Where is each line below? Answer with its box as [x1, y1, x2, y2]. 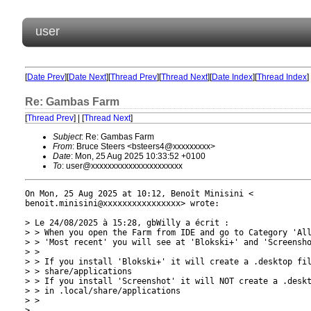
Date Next [69, 72, 106, 82]
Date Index [212, 72, 253, 82]
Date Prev [27, 72, 65, 82]
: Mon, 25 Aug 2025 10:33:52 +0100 [71, 151, 205, 161]
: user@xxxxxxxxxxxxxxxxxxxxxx [62, 161, 183, 171]
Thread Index [257, 72, 307, 82]
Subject [53, 132, 81, 142]
